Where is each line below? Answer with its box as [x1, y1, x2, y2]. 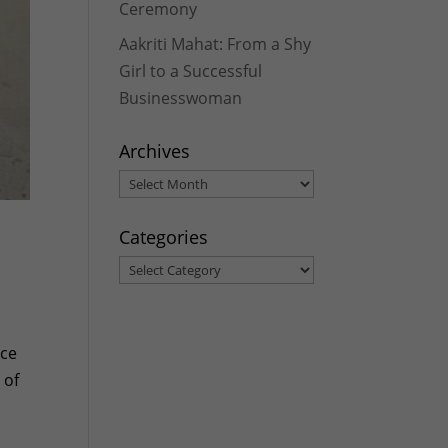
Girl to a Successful [119, 60, 263, 82]
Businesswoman [119, 87, 243, 109]
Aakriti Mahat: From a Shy [119, 33, 312, 55]
